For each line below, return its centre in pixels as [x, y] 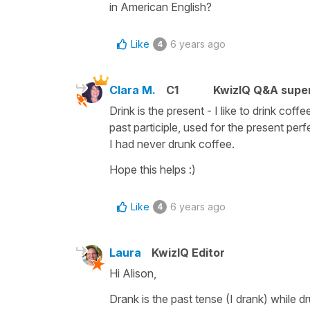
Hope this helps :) [153, 169]
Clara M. [133, 90]
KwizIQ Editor [188, 252]
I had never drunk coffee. [173, 144]
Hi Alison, [134, 273]
